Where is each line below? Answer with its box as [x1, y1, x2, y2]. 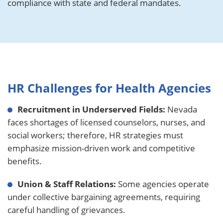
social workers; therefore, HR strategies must [7, 129, 183, 141]
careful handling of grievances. [7, 204, 125, 216]
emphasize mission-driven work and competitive [7, 142, 195, 154]
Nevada [165, 104, 197, 115]
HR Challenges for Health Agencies [7, 80, 211, 96]
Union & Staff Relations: [17, 178, 116, 190]
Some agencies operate [116, 178, 209, 190]
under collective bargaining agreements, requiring [7, 191, 200, 203]
